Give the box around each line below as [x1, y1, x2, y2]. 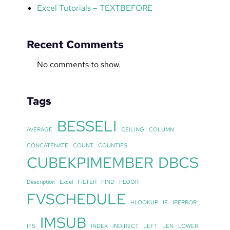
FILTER [77, 178, 97, 185]
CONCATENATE [26, 141, 68, 149]
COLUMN [148, 125, 174, 133]
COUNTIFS [98, 141, 127, 149]
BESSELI [56, 116, 117, 136]
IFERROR [172, 198, 197, 206]
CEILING [121, 125, 144, 133]
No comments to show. [36, 59, 121, 70]
